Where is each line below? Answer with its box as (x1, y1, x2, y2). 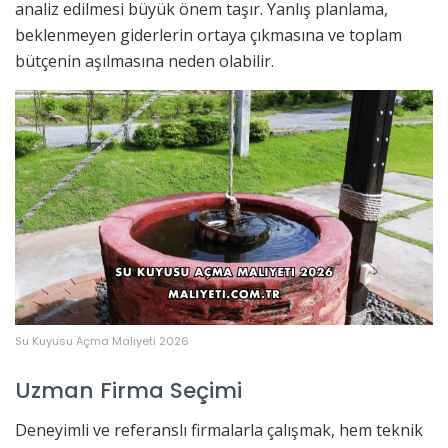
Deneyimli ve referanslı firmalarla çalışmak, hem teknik (15, 418, 423, 441)
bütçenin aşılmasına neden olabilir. (15, 50, 274, 73)
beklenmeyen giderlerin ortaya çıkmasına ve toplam (15, 24, 402, 47)
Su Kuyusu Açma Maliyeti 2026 (15, 333, 189, 350)
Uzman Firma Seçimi (15, 374, 242, 406)
